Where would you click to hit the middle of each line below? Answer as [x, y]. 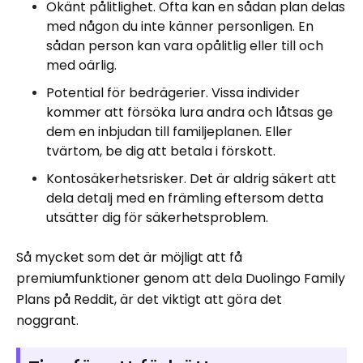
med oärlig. [81, 65]
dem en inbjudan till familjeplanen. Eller [169, 131]
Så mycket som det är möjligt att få [129, 257]
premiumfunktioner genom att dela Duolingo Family [181, 278]
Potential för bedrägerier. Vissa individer [173, 92]
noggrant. [47, 320]
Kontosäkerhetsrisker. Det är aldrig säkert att [191, 178]
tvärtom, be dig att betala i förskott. [161, 151]
